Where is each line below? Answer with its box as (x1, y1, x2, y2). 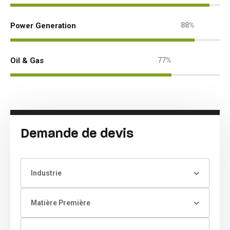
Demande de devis (21, 125, 133, 141)
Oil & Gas (10, 56, 44, 65)
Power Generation (10, 21, 76, 30)
